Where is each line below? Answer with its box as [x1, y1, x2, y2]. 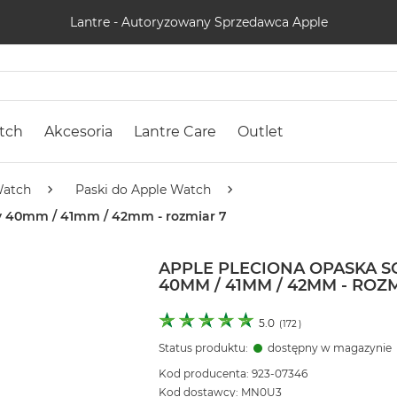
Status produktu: [158, 341, 251, 355]
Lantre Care [134, 123, 216, 140]
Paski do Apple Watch [75, 182, 211, 198]
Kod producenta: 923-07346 [158, 367, 307, 381]
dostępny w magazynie [267, 341, 392, 355]
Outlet [237, 123, 284, 140]
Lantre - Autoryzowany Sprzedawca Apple [69, 13, 328, 30]
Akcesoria [44, 123, 113, 140]
